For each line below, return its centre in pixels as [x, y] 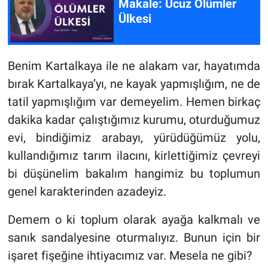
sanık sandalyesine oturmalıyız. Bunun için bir [134, 238]
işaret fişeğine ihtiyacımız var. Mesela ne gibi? [130, 256]
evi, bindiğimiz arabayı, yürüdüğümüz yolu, [134, 138]
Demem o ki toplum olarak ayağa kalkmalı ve [134, 220]
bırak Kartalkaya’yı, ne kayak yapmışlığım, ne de [134, 84]
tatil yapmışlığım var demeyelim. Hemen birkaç [134, 102]
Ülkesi [135, 19]
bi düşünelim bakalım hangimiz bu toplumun [134, 174]
